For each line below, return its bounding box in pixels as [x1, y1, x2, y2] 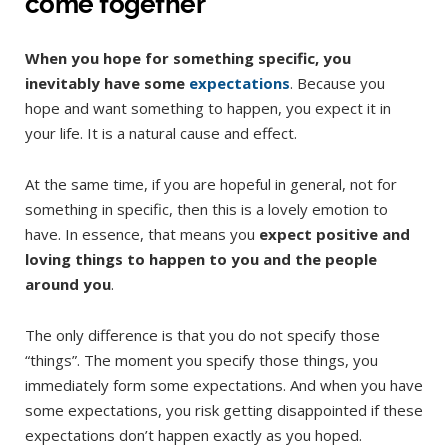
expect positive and [259, 224, 410, 245]
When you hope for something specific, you [25, 48, 351, 69]
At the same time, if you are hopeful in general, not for [25, 174, 397, 195]
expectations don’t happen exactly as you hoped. [25, 425, 366, 446]
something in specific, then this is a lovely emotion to [25, 199, 388, 220]
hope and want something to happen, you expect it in [25, 98, 391, 119]
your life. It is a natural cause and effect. [25, 123, 297, 144]
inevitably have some [25, 73, 189, 94]
